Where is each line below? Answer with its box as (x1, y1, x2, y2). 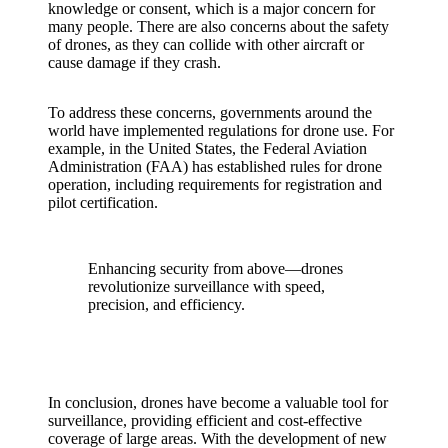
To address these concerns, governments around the (48, 103, 372, 121)
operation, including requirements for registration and (48, 175, 382, 193)
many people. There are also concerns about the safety (48, 17, 389, 35)
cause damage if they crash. (48, 53, 221, 71)
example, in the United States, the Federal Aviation (48, 139, 367, 157)
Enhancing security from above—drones (88, 259, 343, 277)
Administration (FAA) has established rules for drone (48, 157, 382, 175)
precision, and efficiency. (88, 295, 245, 313)
